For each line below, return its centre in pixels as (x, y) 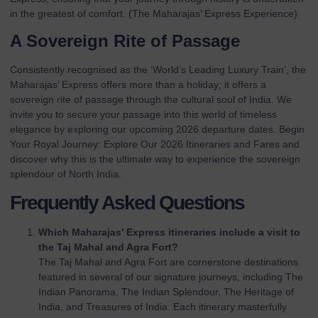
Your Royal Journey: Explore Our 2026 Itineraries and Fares (145, 144)
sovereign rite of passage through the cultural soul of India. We (151, 100)
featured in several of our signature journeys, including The (171, 276)
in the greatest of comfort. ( (71, 13)
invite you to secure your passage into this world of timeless (143, 115)
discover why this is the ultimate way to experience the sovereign (155, 159)
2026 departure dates (225, 130)
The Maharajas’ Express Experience (213, 13)
